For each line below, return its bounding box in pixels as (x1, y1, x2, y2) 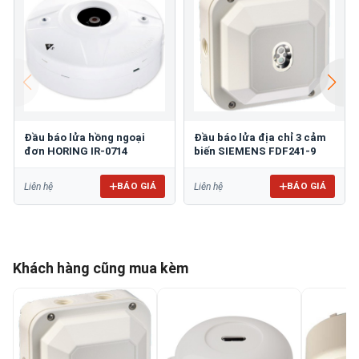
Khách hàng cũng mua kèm (13, 260, 188, 277)
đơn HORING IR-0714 (24, 145, 127, 158)
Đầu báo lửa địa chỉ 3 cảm (194, 131, 326, 144)
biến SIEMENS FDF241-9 (194, 145, 316, 158)
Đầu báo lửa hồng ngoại (24, 131, 145, 144)
